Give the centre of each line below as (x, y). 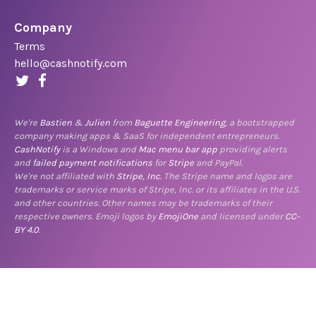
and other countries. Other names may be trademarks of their (143, 202)
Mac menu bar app (178, 149)
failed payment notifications (92, 162)
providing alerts (252, 149)
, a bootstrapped (260, 122)
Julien (97, 122)
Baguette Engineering (180, 122)
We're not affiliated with (65, 176)
